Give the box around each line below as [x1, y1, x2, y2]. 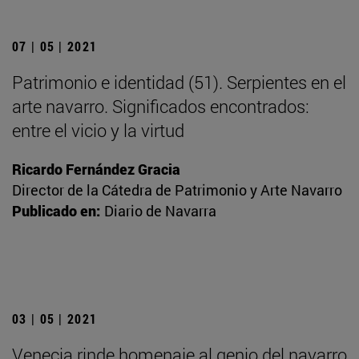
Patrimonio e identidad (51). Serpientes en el [12, 71, 346, 95]
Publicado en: [12, 201, 100, 221]
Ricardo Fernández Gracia [12, 159, 180, 179]
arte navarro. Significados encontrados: [12, 95, 309, 119]
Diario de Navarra [104, 201, 216, 221]
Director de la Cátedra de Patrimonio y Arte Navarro [12, 180, 342, 200]
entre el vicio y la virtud [12, 119, 184, 143]
